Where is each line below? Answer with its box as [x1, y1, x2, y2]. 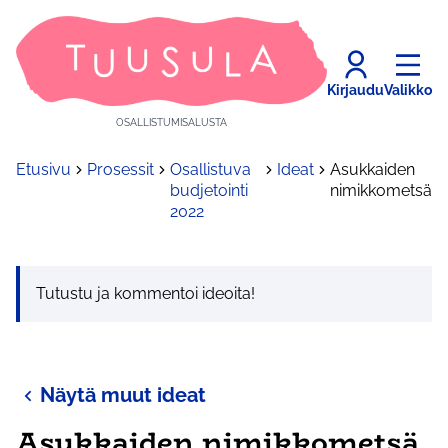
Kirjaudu [327, 81, 384, 98]
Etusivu [16, 160, 71, 180]
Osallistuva [170, 160, 251, 180]
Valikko [384, 81, 432, 98]
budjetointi [170, 181, 248, 201]
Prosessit [87, 160, 154, 180]
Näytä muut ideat [40, 383, 206, 408]
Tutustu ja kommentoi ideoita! [36, 284, 255, 304]
